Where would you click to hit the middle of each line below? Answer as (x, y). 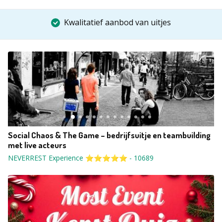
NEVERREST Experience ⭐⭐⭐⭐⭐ (68, 158)
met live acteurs (37, 145)
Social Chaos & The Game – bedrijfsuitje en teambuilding (109, 135)
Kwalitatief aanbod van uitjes (117, 22)
